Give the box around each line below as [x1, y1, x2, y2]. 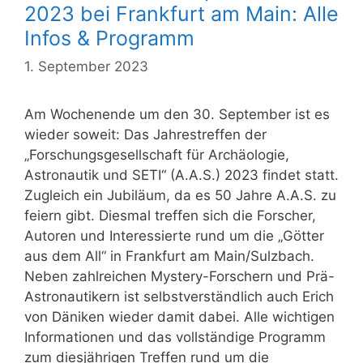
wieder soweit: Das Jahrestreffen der [24, 126, 267, 143]
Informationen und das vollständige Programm [24, 329, 326, 346]
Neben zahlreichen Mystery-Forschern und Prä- [24, 268, 335, 285]
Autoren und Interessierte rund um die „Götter [24, 228, 324, 245]
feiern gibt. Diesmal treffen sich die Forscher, [24, 207, 316, 224]
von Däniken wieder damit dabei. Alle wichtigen [24, 309, 335, 326]
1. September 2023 [24, 58, 148, 75]
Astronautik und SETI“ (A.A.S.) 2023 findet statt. [24, 167, 339, 184]
